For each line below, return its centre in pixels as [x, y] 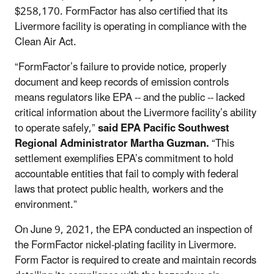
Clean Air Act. [47, 42]
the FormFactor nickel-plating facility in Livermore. [126, 245]
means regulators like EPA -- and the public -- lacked [130, 98]
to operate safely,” [56, 128]
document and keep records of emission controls [122, 82]
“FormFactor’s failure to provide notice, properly [120, 67]
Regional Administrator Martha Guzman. [112, 143]
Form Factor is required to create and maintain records [135, 260]
